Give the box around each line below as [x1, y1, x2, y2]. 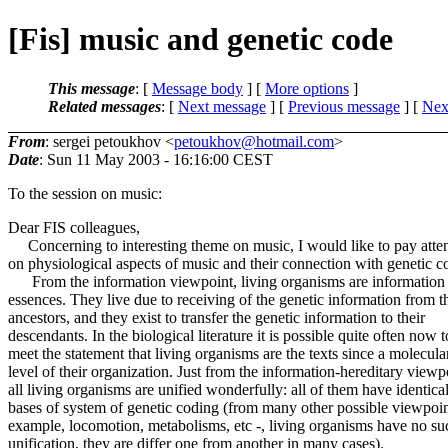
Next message [178, 97, 266, 115]
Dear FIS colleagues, [8, 218, 140, 236]
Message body [152, 79, 243, 97]
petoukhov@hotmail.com [174, 132, 334, 150]
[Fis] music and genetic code [8, 21, 393, 58]
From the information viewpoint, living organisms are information [8, 272, 445, 290]
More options [265, 79, 349, 97]
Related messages [48, 97, 161, 115]
